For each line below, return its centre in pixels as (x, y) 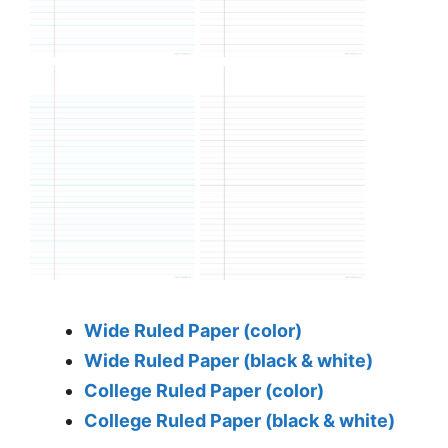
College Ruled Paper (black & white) (239, 420)
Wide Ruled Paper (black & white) (228, 360)
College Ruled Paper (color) (204, 390)
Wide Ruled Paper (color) (193, 330)
